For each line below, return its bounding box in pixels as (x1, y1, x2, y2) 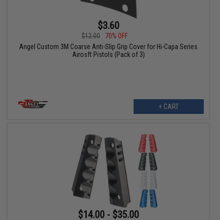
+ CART (158, 103, 179, 111)
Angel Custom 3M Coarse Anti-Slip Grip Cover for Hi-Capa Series (19, 43, 198, 51)
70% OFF (105, 32, 128, 40)
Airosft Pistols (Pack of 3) (72, 51, 145, 59)
